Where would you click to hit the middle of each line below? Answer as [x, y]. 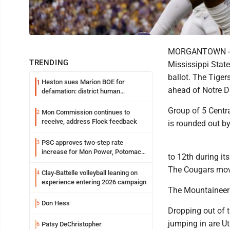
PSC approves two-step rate [82, 143]
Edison [51, 161]
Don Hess [56, 203]
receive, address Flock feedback [89, 122]
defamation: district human [81, 91]
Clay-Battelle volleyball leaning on [90, 173]
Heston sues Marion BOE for [83, 82]
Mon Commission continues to [86, 112]
